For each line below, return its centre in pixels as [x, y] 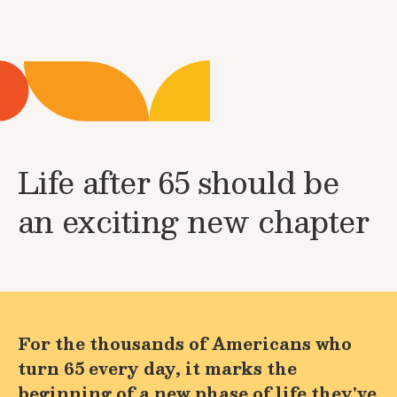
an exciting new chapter [193, 221]
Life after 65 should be [178, 182]
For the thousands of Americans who [185, 344]
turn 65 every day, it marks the [157, 369]
